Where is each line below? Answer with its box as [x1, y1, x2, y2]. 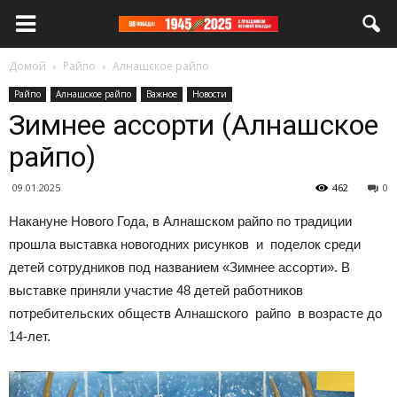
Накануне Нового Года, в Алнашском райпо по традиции [9, 214, 352, 229]
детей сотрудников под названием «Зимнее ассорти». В [9, 260, 350, 275]
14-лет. [9, 329, 61, 344]
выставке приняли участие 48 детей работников [9, 283, 303, 298]
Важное [146, 88, 177, 100]
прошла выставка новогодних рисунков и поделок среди [9, 237, 361, 252]
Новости [192, 88, 227, 100]
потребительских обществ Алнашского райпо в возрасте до [9, 306, 382, 321]
